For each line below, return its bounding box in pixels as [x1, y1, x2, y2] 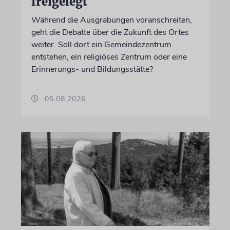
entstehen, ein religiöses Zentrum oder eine [31, 51, 187, 63]
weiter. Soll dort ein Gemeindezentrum [31, 39, 171, 50]
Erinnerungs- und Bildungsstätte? [31, 63, 153, 75]
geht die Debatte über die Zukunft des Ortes [31, 26, 189, 38]
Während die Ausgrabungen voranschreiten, [31, 14, 192, 26]
